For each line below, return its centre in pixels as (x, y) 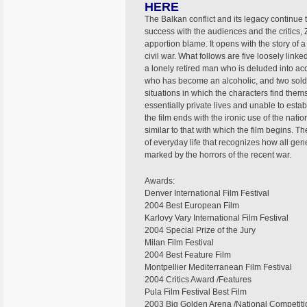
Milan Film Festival (179, 243)
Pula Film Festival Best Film (196, 292)
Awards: (160, 181)
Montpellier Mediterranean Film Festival (218, 267)
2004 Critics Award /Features (198, 280)
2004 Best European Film (192, 206)
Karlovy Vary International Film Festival (217, 218)
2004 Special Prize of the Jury (200, 230)
